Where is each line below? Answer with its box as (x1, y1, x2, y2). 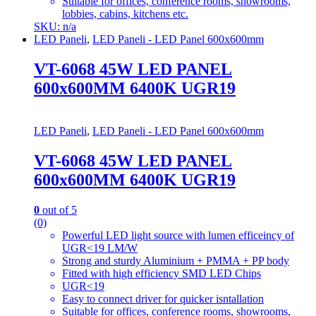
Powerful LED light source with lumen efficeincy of (62, 229, 294, 241)
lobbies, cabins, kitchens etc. (62, 8, 188, 20)
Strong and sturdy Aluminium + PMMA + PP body (62, 254, 289, 267)
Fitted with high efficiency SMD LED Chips (62, 267, 261, 279)
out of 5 (39, 203, 77, 216)
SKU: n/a (34, 20, 76, 33)
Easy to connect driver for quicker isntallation (62, 292, 264, 305)
